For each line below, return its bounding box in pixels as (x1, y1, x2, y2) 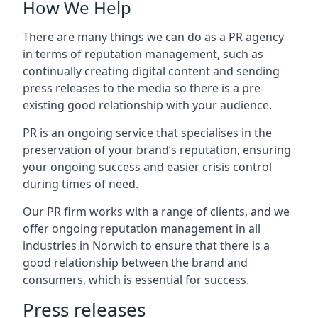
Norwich (92, 238, 138, 253)
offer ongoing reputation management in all (23, 221, 261, 236)
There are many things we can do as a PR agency (23, 29, 284, 45)
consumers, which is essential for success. (23, 272, 249, 287)
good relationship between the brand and (23, 255, 248, 270)
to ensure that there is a (138, 238, 270, 253)
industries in (23, 238, 92, 253)
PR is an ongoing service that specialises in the (23, 125, 272, 141)
